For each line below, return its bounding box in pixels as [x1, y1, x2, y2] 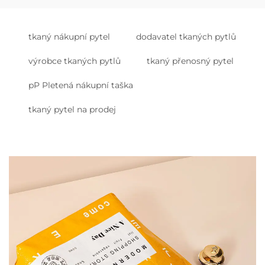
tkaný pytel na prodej [28, 104, 116, 115]
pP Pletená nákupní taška [28, 80, 133, 91]
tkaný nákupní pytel [28, 31, 110, 42]
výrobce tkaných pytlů [28, 56, 121, 66]
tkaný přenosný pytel [147, 56, 234, 66]
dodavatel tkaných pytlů [136, 31, 236, 42]
